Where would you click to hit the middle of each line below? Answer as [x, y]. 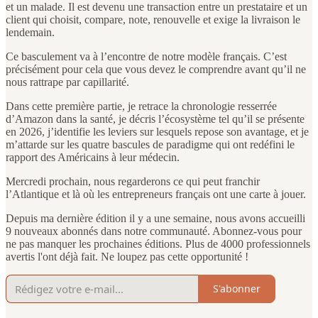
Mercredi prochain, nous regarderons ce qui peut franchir [133, 181]
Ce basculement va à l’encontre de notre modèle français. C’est [146, 56]
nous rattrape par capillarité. [67, 82]
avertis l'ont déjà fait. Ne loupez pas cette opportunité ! [127, 256]
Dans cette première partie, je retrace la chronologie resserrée [141, 106]
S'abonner [237, 289]
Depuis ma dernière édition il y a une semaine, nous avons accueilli [155, 218]
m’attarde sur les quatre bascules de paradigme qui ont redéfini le [150, 144]
